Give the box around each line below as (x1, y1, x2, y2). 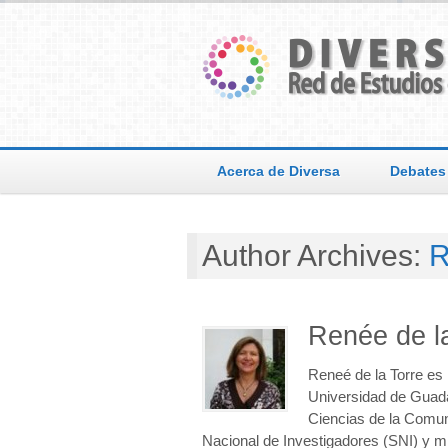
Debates (390, 163, 446, 179)
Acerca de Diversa (217, 163, 340, 179)
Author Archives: (202, 239, 429, 272)
